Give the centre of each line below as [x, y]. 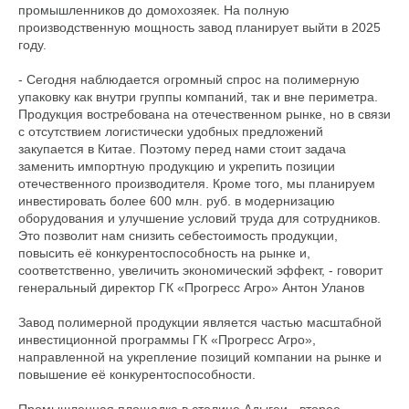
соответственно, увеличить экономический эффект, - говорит [200, 270]
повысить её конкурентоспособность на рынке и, [164, 252]
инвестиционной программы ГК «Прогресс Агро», [167, 339]
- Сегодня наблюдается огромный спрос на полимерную [189, 79]
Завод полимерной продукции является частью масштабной [200, 322]
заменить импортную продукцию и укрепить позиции [177, 166]
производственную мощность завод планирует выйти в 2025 [199, 27]
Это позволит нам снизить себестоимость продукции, [178, 235]
